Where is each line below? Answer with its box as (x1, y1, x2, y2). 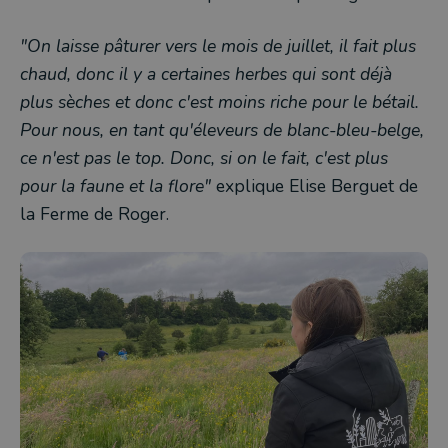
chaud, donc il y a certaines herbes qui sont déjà (20, 61, 392, 86)
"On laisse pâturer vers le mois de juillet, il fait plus (20, 33, 416, 58)
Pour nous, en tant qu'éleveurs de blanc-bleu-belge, (20, 117, 424, 142)
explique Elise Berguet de (211, 173, 418, 198)
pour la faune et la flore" (20, 173, 211, 198)
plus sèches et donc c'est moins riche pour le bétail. (20, 89, 419, 114)
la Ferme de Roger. (20, 201, 174, 226)
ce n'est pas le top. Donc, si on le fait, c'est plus (20, 145, 388, 170)
